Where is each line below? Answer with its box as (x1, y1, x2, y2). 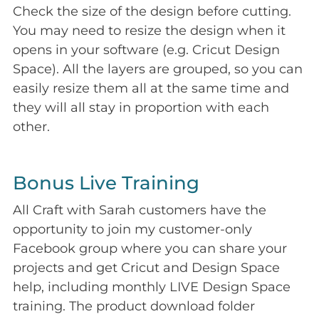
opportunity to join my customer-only (13, 221, 252, 238)
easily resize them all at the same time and (13, 80, 289, 97)
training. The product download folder (13, 298, 255, 315)
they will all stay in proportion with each (13, 100, 269, 116)
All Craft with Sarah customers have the (13, 202, 266, 219)
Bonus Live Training (13, 172, 199, 195)
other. (13, 119, 50, 135)
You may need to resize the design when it (13, 23, 286, 39)
